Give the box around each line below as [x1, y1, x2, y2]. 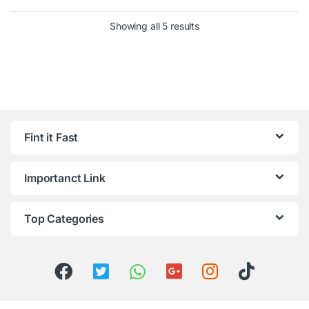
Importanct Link [24, 171, 106, 186]
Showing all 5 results [109, 20, 200, 32]
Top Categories [24, 212, 105, 226]
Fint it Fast [24, 130, 79, 145]
